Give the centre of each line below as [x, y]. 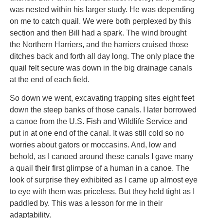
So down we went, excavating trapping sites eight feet [102, 98]
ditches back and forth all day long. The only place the [102, 56]
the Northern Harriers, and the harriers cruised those [99, 44]
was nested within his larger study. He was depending [102, 9]
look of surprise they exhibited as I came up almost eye [104, 180]
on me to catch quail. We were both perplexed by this [100, 21]
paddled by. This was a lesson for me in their [86, 203]
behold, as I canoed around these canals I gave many [101, 157]
